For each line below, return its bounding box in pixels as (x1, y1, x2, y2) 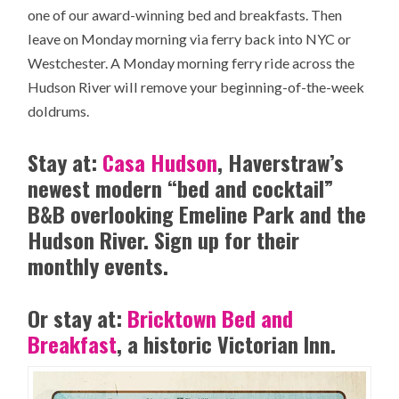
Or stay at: (28, 302, 128, 335)
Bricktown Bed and (127, 302, 294, 335)
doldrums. (28, 102, 90, 120)
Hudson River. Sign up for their (28, 224, 300, 256)
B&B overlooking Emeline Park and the (28, 198, 367, 231)
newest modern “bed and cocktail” (28, 172, 334, 205)
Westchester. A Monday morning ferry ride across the (28, 54, 355, 72)
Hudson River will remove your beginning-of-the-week (28, 78, 365, 96)
